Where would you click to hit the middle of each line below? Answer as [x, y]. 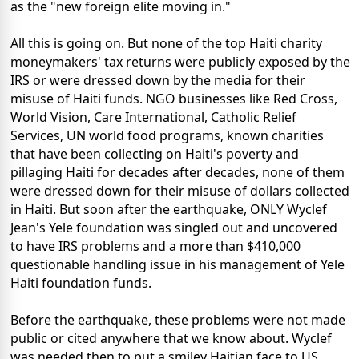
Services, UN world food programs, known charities [167, 136]
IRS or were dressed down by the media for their [158, 81]
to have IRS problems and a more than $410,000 [155, 246]
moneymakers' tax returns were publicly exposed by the [180, 62]
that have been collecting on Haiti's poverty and [155, 154]
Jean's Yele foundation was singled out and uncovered [174, 228]
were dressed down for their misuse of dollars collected [180, 191]
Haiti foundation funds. [81, 283]
